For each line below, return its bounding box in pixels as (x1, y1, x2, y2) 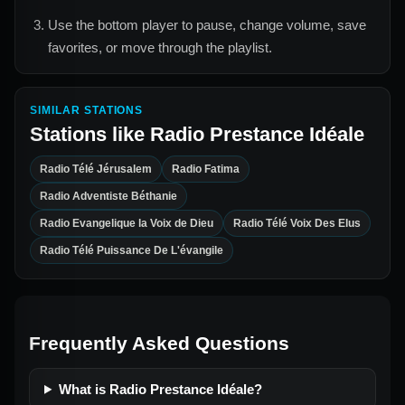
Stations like (30, 122, 150, 146)
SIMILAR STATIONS (30, 103, 144, 117)
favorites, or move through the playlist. (48, 39, 272, 55)
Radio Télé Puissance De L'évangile (40, 243, 223, 257)
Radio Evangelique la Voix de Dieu (40, 216, 213, 230)
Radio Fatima (172, 162, 240, 175)
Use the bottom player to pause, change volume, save (48, 16, 366, 33)
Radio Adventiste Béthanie (40, 189, 177, 202)
